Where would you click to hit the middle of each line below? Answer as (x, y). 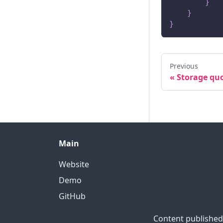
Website (74, 164)
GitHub (72, 196)
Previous (184, 66)
